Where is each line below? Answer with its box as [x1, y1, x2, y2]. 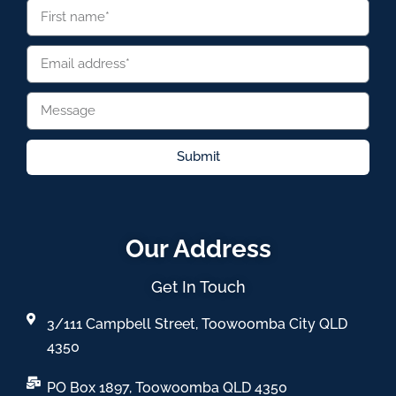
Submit [176, 148, 220, 165]
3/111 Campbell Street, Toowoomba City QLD [46, 315, 347, 332]
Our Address [125, 233, 271, 263]
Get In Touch [150, 277, 246, 296]
